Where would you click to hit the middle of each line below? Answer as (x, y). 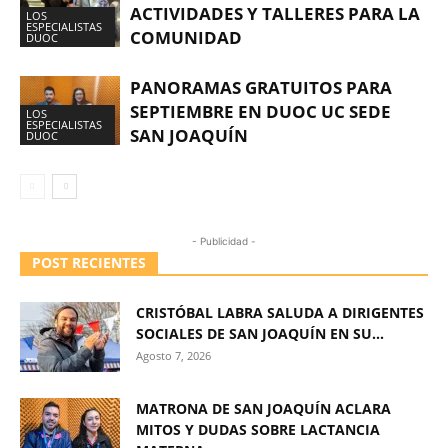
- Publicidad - (224, 241)
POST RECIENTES (89, 262)
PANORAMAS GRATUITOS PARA (261, 87)
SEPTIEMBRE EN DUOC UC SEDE (260, 111)
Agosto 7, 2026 (173, 355)
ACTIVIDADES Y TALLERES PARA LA (275, 13)
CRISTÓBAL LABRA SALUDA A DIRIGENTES (280, 312)
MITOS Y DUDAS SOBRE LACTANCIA (258, 429)
